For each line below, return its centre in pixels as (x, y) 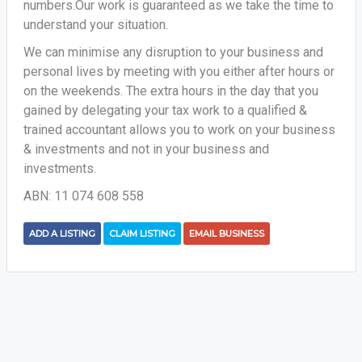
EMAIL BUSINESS (226, 234)
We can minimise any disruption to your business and (173, 52)
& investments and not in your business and (146, 149)
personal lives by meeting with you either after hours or (179, 72)
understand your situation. (95, 25)
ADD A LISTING (62, 234)
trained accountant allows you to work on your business (179, 130)
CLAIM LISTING (142, 234)
